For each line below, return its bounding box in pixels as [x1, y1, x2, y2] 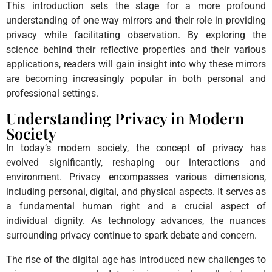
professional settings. [6, 87, 98, 99]
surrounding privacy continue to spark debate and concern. [6, 229, 257, 241]
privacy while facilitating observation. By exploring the [6, 29, 266, 41]
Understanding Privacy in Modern [6, 107, 244, 128]
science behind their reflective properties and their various [6, 43, 266, 55]
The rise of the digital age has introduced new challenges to [6, 253, 266, 265]
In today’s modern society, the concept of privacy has [6, 141, 266, 154]
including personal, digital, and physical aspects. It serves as [6, 185, 266, 197]
